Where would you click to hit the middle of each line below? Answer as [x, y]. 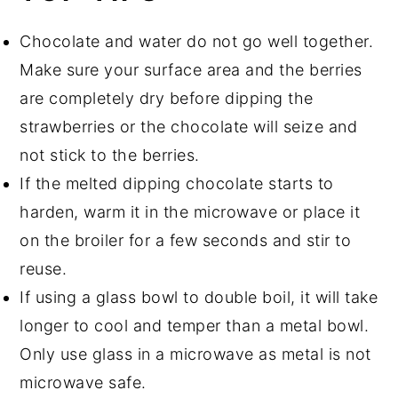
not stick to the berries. [110, 155]
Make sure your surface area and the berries [191, 70]
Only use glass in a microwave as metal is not [195, 354]
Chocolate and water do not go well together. [197, 42]
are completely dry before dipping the [167, 99]
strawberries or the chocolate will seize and [189, 127]
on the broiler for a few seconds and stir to [186, 241]
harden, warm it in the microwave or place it [190, 212]
